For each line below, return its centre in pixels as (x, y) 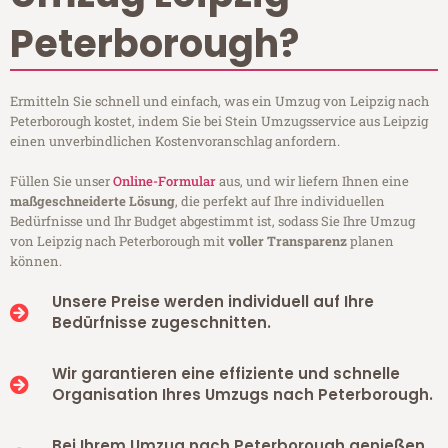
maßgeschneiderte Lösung (92, 201)
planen (370, 241)
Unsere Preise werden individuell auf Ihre (212, 302)
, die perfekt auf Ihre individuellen (280, 201)
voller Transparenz (287, 241)
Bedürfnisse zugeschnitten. (161, 323)
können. (36, 261)
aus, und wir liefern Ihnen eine (312, 181)
